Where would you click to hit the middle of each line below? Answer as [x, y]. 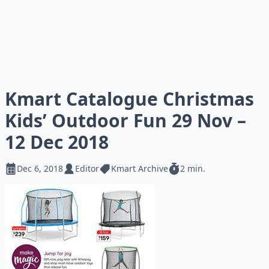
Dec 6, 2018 [40, 168]
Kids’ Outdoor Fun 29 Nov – [125, 120]
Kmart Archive [140, 168]
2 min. [193, 168]
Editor [87, 168]
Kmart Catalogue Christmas [129, 99]
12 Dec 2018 [57, 142]
